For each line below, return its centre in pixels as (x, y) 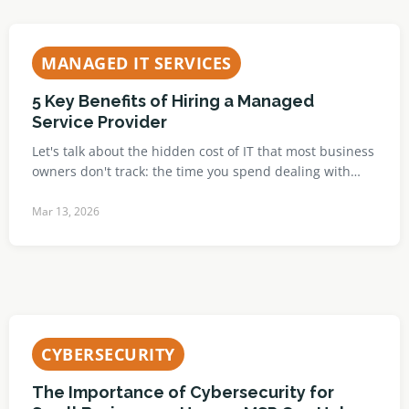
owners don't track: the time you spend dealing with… (196, 171)
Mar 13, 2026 (66, 211)
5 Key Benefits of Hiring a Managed (173, 101)
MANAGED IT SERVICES (136, 63)
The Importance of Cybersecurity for (183, 392)
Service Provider (100, 122)
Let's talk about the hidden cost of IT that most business (203, 151)
